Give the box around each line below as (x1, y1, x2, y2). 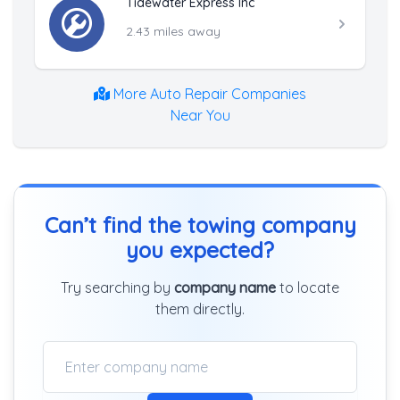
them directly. (155, 299, 245, 318)
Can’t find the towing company (44, 211, 356, 238)
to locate (276, 278, 339, 296)
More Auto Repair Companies (110, 84, 306, 103)
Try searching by (61, 278, 174, 296)
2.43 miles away (126, 22, 221, 39)
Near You (170, 105, 230, 124)
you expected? (126, 236, 274, 263)
